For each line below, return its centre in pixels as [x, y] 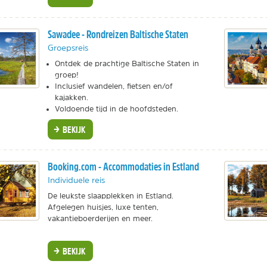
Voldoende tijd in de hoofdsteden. [116, 108]
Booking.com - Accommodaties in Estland [123, 166]
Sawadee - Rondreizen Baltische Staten [118, 34]
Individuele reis [76, 180]
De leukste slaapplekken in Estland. [110, 195]
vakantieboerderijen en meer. [100, 218]
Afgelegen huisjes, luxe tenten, [103, 207]
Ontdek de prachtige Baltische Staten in [127, 63]
